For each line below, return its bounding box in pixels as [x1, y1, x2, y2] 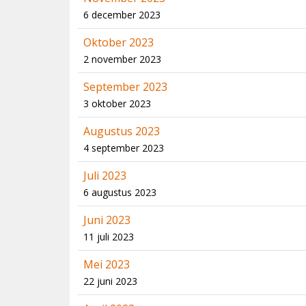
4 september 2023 [83, 141, 164, 154]
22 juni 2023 [83, 275, 137, 288]
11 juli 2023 [83, 230, 134, 243]
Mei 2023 [83, 257, 130, 272]
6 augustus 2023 [83, 186, 156, 199]
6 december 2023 [83, 8, 161, 21]
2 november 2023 [83, 53, 161, 66]
